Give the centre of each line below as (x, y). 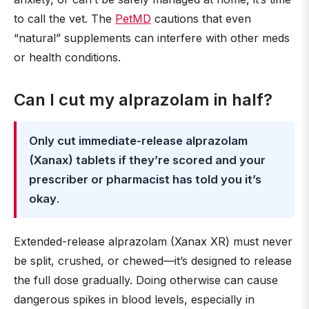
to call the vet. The (64, 19)
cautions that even (201, 19)
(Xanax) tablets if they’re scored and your (147, 160)
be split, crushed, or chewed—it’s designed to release (153, 261)
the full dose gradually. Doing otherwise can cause (146, 280)
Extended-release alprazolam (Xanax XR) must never (153, 241)
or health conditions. (67, 57)
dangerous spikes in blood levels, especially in (134, 299)
